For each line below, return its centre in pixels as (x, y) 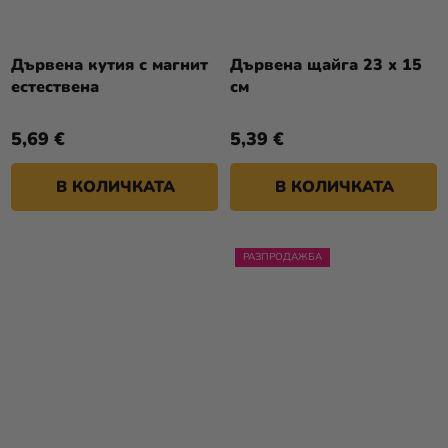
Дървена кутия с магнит (109, 65)
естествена (55, 87)
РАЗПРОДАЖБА (282, 257)
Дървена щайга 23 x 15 (326, 65)
